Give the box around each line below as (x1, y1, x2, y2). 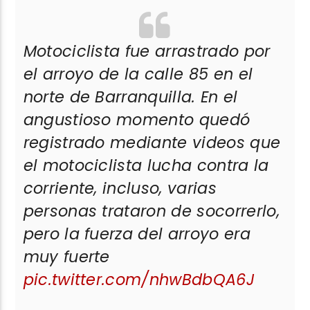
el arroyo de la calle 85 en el (23, 62, 253, 85)
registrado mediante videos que (23, 131, 281, 154)
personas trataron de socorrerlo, (23, 199, 280, 222)
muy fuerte (23, 245, 110, 268)
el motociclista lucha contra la (23, 154, 269, 176)
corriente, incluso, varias (23, 176, 217, 199)
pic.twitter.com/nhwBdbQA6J (23, 268, 255, 291)
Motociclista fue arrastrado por (23, 39, 271, 62)
